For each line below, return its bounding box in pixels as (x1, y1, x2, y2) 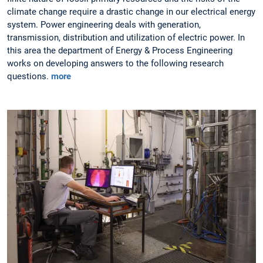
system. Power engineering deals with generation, (7, 19, 201, 31)
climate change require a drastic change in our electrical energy (7, 6, 255, 18)
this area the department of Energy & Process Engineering (7, 45, 232, 56)
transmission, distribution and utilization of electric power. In (7, 32, 245, 43)
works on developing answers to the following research (7, 58, 224, 69)
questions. (7, 71, 51, 82)
